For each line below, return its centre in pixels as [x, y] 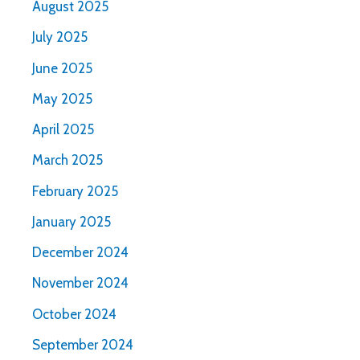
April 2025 [63, 130]
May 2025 [62, 98]
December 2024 [80, 253]
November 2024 [80, 283]
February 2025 [75, 191]
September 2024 [83, 344]
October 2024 [74, 314]
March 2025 [67, 160]
